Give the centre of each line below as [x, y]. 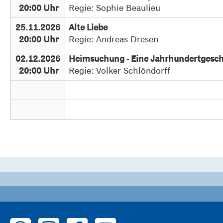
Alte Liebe [91, 27]
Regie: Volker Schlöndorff [123, 70]
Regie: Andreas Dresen [119, 39]
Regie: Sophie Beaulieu [118, 8]
